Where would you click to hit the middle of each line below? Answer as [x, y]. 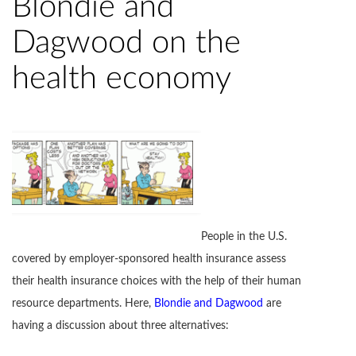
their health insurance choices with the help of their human [157, 282]
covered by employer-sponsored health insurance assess [149, 259]
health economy [122, 79]
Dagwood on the [126, 43]
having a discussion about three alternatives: [120, 326]
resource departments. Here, [83, 304]
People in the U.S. [244, 237]
